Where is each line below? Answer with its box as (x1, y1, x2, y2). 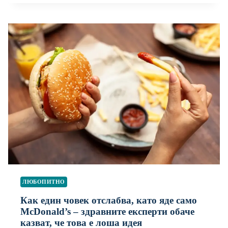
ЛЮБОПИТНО (22, 178, 66, 185)
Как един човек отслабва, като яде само (20, 195, 197, 206)
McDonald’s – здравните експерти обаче (20, 206, 194, 217)
